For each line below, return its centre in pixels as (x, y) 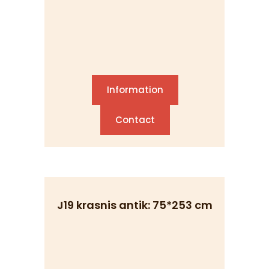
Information (135, 90)
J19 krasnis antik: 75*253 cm (134, 205)
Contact (135, 120)
